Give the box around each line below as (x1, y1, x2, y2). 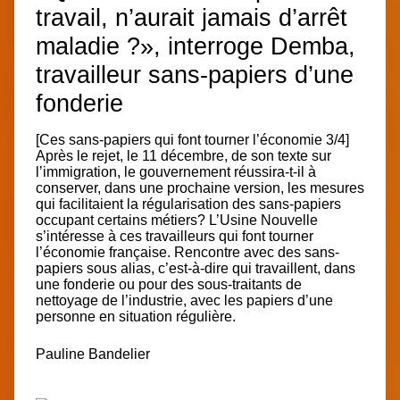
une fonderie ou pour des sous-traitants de (36, 277, 302, 293)
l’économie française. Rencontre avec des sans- (36, 245, 339, 261)
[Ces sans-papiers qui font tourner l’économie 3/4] (36, 132, 349, 148)
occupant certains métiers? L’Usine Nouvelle (36, 212, 318, 229)
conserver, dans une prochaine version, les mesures (36, 180, 364, 196)
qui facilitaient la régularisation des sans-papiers (36, 196, 341, 212)
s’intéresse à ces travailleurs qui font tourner (36, 229, 313, 245)
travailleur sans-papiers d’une (36, 61, 354, 89)
